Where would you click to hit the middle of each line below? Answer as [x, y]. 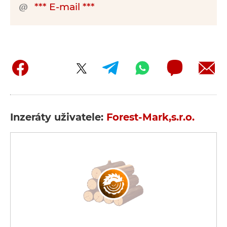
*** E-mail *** [65, 7]
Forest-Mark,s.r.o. [150, 117]
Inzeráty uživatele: [58, 117]
